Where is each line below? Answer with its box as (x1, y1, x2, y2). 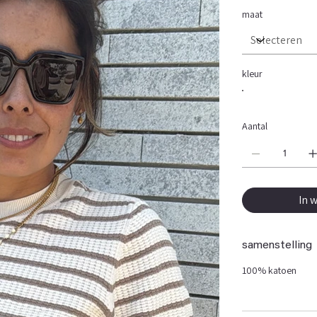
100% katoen (242, 263, 297, 277)
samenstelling (242, 239, 313, 251)
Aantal (242, 119, 268, 132)
